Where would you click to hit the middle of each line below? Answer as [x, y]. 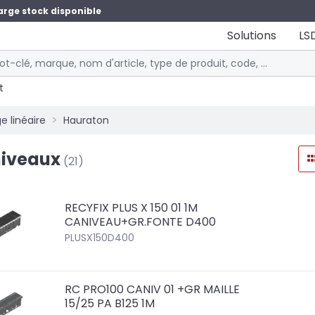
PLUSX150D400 [100, 238]
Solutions [252, 36]
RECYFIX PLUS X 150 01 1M [131, 208]
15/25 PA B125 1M [110, 304]
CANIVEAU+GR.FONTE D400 [141, 222]
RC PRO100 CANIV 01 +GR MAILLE [153, 290]
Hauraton [86, 120]
